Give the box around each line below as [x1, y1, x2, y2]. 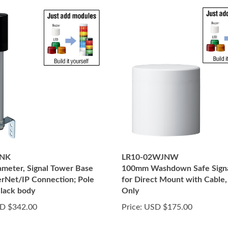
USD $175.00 [142, 203, 192, 211]
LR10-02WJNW [122, 153, 179, 161]
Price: [122, 203, 142, 211]
